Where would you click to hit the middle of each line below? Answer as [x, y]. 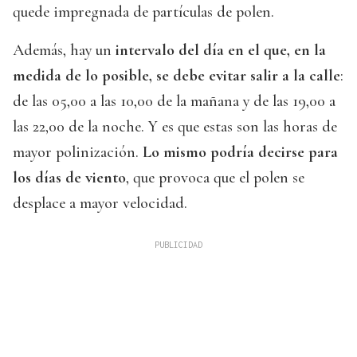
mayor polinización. [78, 153]
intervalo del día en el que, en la [221, 51]
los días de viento [69, 178]
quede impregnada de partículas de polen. [143, 12]
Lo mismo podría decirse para [240, 153]
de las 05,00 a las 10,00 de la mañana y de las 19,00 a [174, 102]
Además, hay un [64, 51]
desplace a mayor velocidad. [100, 204]
